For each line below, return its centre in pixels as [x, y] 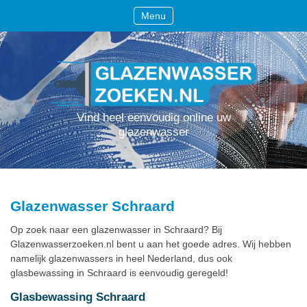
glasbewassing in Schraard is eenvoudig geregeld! [119, 273]
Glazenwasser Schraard [93, 206]
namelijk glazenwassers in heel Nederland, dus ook [121, 259]
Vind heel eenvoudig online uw [153, 117]
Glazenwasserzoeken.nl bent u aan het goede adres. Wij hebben [151, 244]
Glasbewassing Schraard [78, 297]
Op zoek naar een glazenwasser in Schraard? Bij [116, 230]
